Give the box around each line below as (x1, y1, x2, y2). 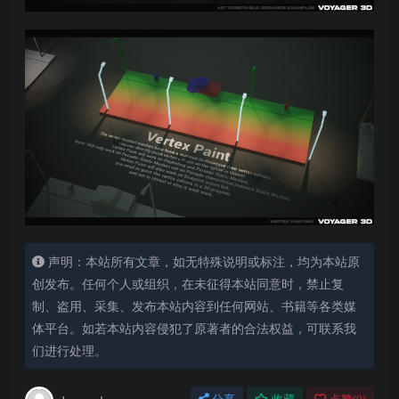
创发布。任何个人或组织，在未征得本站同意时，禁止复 (32, 275, 344, 293)
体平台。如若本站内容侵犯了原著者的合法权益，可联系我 (32, 320, 356, 338)
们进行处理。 (32, 342, 107, 360)
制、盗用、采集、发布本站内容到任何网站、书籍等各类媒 (32, 297, 356, 315)
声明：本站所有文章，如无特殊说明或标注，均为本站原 (48, 253, 360, 271)
